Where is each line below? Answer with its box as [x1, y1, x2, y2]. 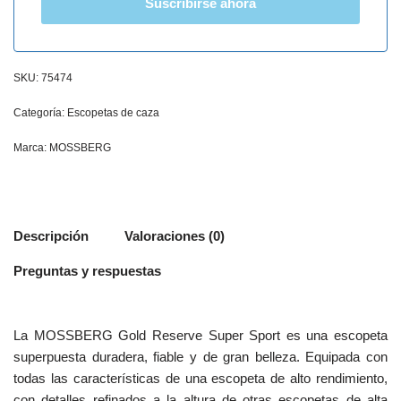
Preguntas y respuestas [13, 263, 161, 279]
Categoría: [13, 106, 67, 119]
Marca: [13, 141, 49, 154]
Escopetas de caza [67, 106, 159, 119]
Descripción [13, 228, 89, 244]
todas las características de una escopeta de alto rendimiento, [13, 370, 388, 386]
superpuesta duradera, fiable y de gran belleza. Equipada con [13, 348, 388, 364]
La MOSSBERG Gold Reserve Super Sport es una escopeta [13, 327, 388, 343]
